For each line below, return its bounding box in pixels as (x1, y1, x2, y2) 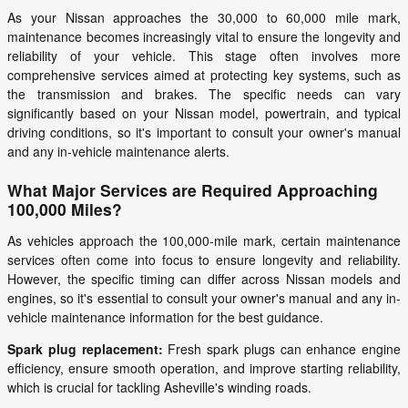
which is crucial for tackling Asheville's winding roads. (7, 377, 311, 396)
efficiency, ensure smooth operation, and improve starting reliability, (7, 358, 401, 377)
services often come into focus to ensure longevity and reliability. (7, 250, 401, 269)
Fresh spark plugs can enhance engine (162, 339, 401, 358)
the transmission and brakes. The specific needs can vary (7, 84, 401, 103)
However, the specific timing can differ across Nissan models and (7, 269, 401, 288)
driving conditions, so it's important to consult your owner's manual (7, 122, 401, 141)
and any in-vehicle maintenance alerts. (7, 141, 229, 160)
